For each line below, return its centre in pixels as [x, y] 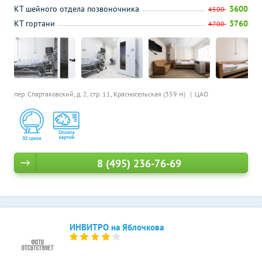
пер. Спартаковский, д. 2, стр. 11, [64, 94]
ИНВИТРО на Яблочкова [117, 227]
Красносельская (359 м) [150, 94]
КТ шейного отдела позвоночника [77, 9]
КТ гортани [35, 23]
